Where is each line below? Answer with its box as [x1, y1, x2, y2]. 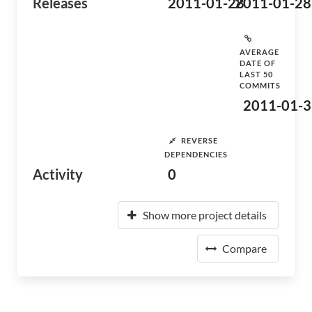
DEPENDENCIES [164, 150, 228, 159]
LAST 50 [240, 70, 273, 79]
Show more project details [143, 208, 267, 221]
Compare [222, 242, 267, 255]
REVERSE [181, 135, 218, 145]
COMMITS [240, 81, 281, 90]
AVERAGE [240, 47, 279, 56]
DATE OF [240, 58, 276, 68]
